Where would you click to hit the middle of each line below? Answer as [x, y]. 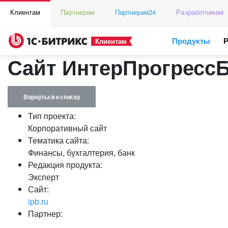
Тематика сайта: [59, 140]
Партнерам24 [135, 12]
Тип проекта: [52, 116]
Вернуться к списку [52, 97]
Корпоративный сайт [67, 128]
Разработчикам [200, 12]
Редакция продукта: [65, 165]
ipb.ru [38, 201]
